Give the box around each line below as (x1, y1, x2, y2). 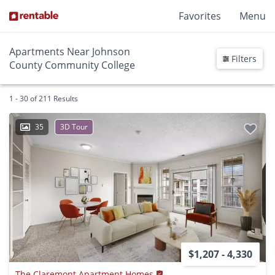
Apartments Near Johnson (9, 45, 130, 58)
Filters (229, 52, 257, 64)
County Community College (9, 58, 135, 72)
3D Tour (60, 122, 88, 132)
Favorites (179, 9, 221, 23)
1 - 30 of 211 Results (9, 93, 78, 104)
